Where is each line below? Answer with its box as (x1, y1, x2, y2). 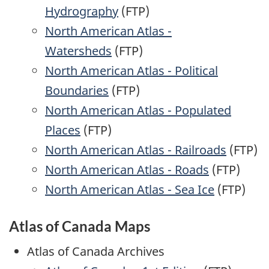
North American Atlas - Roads (45, 162, 209, 178)
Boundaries (45, 82, 109, 99)
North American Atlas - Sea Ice (45, 181, 214, 198)
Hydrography (45, 3, 118, 20)
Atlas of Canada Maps (9, 217, 150, 235)
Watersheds (45, 43, 112, 59)
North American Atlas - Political (45, 62, 218, 79)
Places (45, 122, 80, 139)
